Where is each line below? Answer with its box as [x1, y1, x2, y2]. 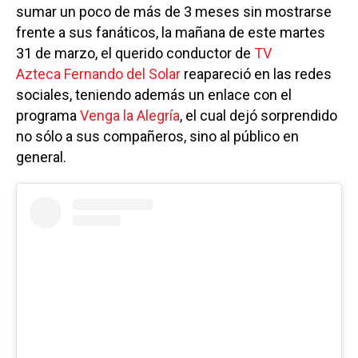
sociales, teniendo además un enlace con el [16, 86, 292, 103]
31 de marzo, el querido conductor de [16, 44, 254, 62]
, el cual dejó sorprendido [180, 106, 337, 124]
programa [16, 106, 77, 124]
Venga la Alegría [77, 106, 180, 124]
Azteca [16, 65, 61, 82]
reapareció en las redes [181, 65, 332, 82]
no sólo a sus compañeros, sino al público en [16, 127, 299, 145]
